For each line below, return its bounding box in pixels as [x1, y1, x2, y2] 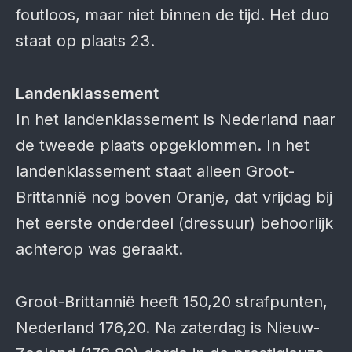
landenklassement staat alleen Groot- [16, 162, 295, 181]
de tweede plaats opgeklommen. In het [16, 136, 310, 155]
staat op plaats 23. [16, 31, 155, 50]
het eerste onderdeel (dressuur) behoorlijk [16, 214, 333, 233]
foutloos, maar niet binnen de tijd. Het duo [16, 5, 329, 24]
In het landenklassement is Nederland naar [16, 110, 335, 129]
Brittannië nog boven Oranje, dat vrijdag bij [16, 188, 332, 207]
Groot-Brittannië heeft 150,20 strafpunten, [16, 292, 328, 311]
